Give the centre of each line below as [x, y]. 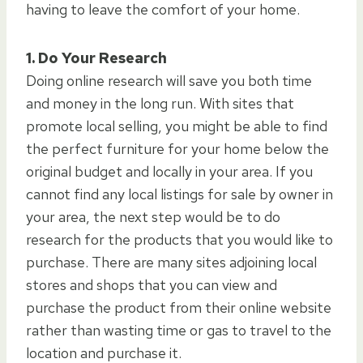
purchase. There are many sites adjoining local [171, 262]
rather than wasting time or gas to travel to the [179, 330]
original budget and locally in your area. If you [169, 171]
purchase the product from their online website [179, 307]
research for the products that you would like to [179, 239]
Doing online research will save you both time [169, 80]
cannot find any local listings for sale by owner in [179, 194]
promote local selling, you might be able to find [177, 126]
